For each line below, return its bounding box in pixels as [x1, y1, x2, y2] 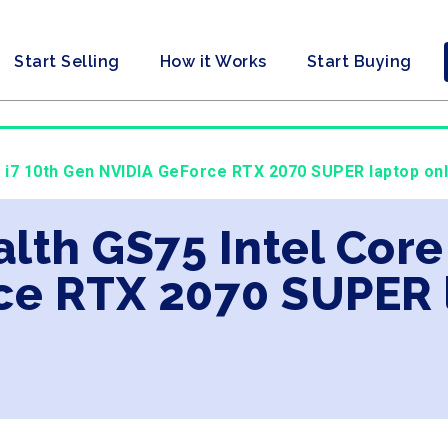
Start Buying [306, 52, 412, 71]
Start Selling [14, 52, 120, 71]
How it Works [159, 52, 267, 71]
